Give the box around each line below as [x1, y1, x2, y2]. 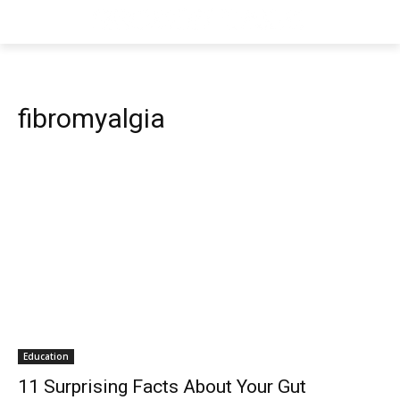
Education [23, 350, 69, 362]
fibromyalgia [18, 103, 165, 134]
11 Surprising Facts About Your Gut [18, 376, 306, 397]
